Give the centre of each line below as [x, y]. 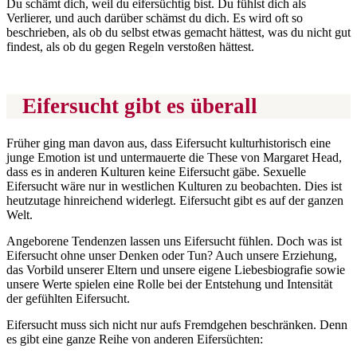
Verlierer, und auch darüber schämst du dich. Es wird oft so [155, 18]
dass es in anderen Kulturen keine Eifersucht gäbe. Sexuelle [156, 172]
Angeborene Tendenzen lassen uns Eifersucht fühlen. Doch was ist [174, 241]
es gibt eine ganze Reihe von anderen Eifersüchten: [135, 339]
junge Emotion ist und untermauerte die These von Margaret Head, [174, 158]
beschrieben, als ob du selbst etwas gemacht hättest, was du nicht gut [178, 32]
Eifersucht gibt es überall [140, 106]
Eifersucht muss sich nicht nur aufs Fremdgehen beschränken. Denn [177, 325]
